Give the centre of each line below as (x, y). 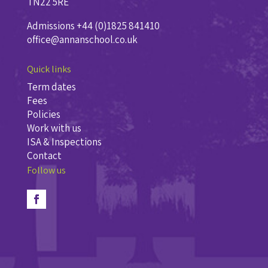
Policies (43, 114)
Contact (44, 155)
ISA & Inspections (64, 141)
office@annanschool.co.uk (82, 39)
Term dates (51, 86)
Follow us (46, 170)
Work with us (54, 128)
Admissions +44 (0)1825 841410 (93, 25)
